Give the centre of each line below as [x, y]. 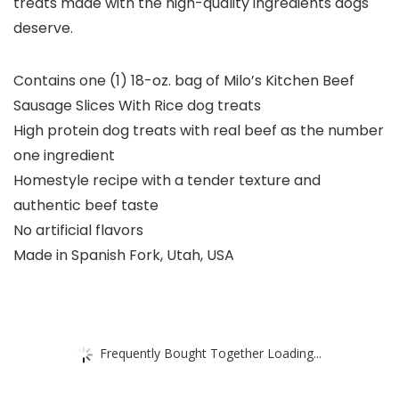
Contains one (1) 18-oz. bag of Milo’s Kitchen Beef [184, 81]
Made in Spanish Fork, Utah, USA [124, 256]
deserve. [43, 28]
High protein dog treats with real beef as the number [199, 131]
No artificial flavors [78, 231]
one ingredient [64, 156]
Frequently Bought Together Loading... [211, 353]
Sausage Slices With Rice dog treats [137, 106]
